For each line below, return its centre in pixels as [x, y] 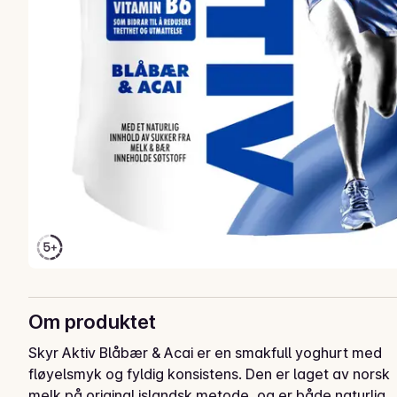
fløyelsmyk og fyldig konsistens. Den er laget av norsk [209, 374]
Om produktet [92, 322]
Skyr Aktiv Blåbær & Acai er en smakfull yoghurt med [205, 353]
